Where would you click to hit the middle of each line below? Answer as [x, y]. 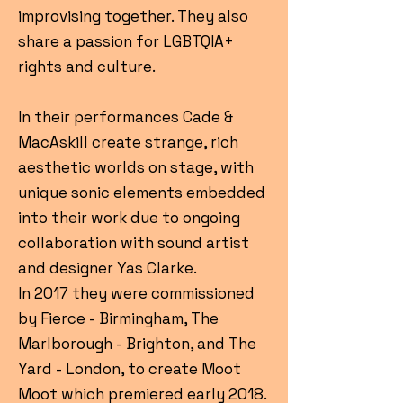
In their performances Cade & [125, 117]
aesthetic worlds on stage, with [136, 167]
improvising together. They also [133, 16]
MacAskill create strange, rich [128, 142]
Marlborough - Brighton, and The [137, 344]
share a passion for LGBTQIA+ [126, 41]
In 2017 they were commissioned [136, 293]
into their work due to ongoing [129, 218]
